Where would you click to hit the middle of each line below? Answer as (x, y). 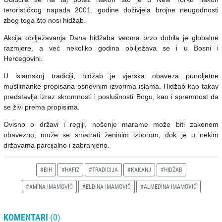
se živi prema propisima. (42, 107)
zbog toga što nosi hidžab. (45, 20)
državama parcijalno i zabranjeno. (56, 145)
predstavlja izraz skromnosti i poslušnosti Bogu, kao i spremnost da (111, 96)
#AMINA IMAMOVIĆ (49, 187)
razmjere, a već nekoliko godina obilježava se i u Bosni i (111, 48)
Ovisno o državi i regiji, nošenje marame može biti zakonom (111, 124)
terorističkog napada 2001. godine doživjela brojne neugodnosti (111, 10)
